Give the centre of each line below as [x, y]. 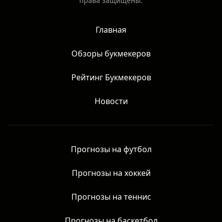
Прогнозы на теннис [111, 197]
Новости [111, 101]
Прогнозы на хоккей [111, 173]
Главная [111, 30]
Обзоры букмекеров [111, 54]
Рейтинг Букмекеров [111, 78]
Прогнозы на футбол [111, 149]
